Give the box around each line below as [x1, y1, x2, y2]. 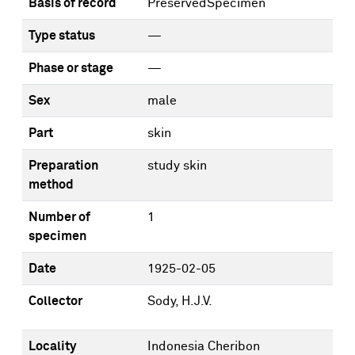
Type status [29, 29, 95, 42]
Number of [29, 211, 90, 223]
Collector [29, 295, 82, 307]
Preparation [29, 159, 98, 172]
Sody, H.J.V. [147, 295, 212, 307]
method [29, 178, 74, 191]
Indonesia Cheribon [147, 340, 260, 353]
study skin [147, 159, 207, 172]
